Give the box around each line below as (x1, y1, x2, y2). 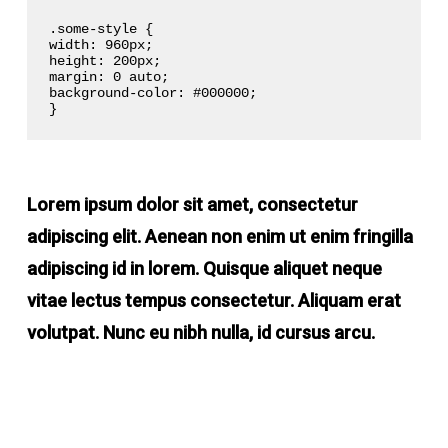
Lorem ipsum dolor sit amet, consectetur (26, 194, 358, 216)
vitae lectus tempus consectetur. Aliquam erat (26, 290, 401, 312)
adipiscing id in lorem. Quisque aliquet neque (26, 258, 382, 280)
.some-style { (49, 21, 154, 38)
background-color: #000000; (49, 85, 258, 102)
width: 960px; (49, 37, 154, 54)
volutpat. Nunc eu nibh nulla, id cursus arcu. (26, 322, 375, 344)
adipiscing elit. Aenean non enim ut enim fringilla (26, 226, 413, 248)
